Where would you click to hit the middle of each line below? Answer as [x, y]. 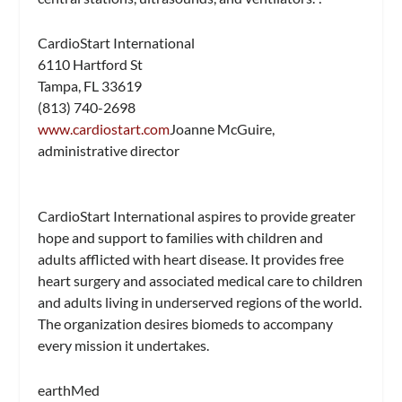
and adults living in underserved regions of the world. [200, 302]
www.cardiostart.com [104, 128]
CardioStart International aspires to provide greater [197, 216]
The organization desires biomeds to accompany [186, 324]
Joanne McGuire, [223, 128]
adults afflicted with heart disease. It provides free [191, 259]
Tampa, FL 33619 [90, 85]
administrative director [109, 150]
